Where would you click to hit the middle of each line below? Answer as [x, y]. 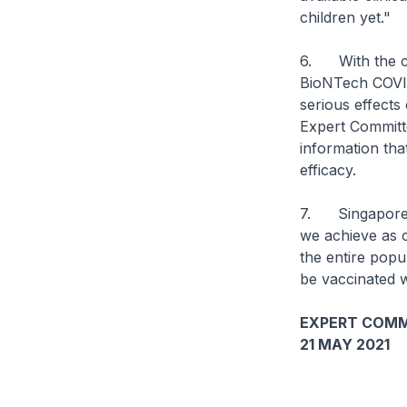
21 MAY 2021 [344, 344]
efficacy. [328, 170]
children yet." [345, 17]
